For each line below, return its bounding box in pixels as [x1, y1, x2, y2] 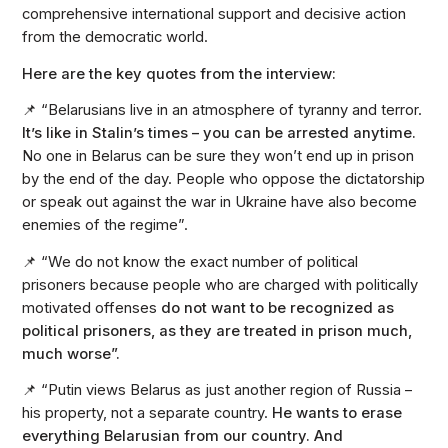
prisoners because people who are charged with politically [22, 275, 419, 294]
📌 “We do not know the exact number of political [22, 252, 359, 271]
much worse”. [22, 344, 121, 363]
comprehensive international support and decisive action [22, 5, 407, 24]
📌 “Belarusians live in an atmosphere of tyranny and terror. [22, 101, 423, 120]
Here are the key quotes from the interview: [22, 64, 337, 83]
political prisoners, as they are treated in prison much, [22, 321, 413, 340]
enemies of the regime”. [22, 216, 189, 235]
